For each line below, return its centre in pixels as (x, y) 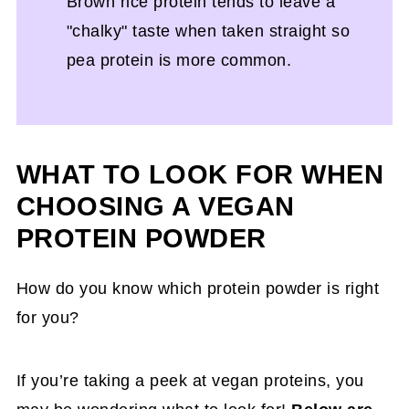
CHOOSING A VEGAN (155, 206)
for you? (47, 317)
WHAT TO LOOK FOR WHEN (200, 174)
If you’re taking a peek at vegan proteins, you (190, 380)
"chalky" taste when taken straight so (208, 31)
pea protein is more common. (179, 60)
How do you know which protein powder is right (198, 288)
